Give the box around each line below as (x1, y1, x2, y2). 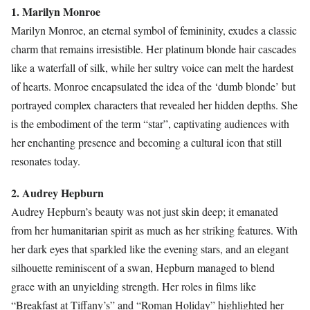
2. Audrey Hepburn (11, 185, 104, 201)
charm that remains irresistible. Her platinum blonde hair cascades (11, 42, 296, 57)
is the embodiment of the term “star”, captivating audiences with (11, 116, 289, 131)
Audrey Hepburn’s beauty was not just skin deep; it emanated (11, 204, 278, 219)
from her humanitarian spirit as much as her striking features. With (11, 223, 298, 238)
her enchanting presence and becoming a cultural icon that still (11, 135, 282, 150)
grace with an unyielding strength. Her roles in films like (11, 279, 256, 294)
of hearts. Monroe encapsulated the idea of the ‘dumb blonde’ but (11, 79, 295, 94)
